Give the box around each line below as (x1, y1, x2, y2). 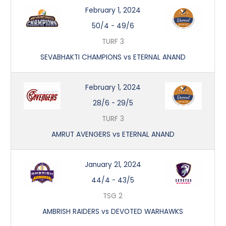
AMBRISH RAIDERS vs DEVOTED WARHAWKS (42, 206, 184, 216)
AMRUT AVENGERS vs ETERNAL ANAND (51, 129, 175, 139)
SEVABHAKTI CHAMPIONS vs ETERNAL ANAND (40, 52, 186, 62)
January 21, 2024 (84, 159, 141, 169)
